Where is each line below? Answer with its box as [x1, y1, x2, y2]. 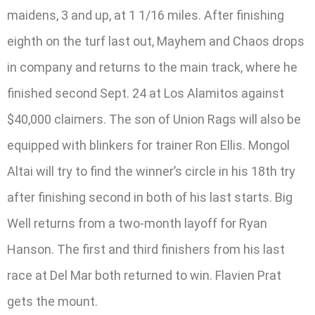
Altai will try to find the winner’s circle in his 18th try [7, 164, 295, 179]
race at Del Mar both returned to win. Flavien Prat [7, 268, 281, 283]
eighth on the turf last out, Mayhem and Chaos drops [7, 34, 304, 49]
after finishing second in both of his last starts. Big [7, 190, 292, 205]
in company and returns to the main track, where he [7, 60, 297, 75]
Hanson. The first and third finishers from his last [7, 242, 285, 257]
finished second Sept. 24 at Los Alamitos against [7, 86, 284, 101]
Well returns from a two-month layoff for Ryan [7, 216, 267, 231]
